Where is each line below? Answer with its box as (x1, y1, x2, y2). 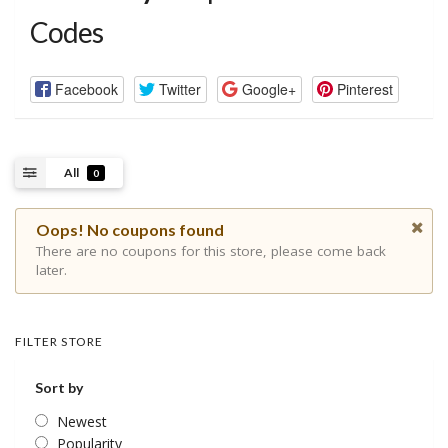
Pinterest (336, 78, 393, 99)
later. (36, 261, 67, 280)
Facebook (54, 78, 118, 99)
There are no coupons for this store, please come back (36, 242, 386, 261)
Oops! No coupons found (36, 220, 224, 240)
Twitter (158, 78, 201, 99)
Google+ (241, 78, 296, 99)
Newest (57, 412, 107, 432)
